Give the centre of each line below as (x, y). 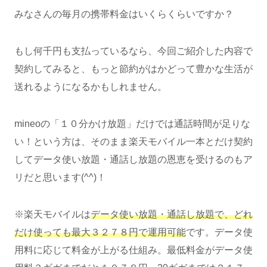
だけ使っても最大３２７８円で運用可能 (100, 232)
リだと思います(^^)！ (60, 177)
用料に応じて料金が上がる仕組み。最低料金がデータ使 (133, 250)
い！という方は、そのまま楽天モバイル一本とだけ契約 (133, 141)
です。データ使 (219, 232)
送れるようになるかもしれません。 (91, 86)
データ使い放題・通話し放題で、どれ (172, 214)
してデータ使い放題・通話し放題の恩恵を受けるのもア (133, 159)
